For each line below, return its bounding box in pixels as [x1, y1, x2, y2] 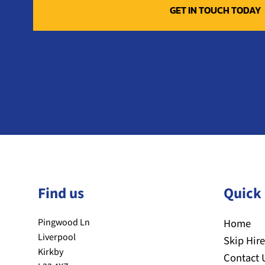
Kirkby [38, 246, 63, 258]
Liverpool [38, 231, 76, 244]
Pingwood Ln [38, 216, 90, 229]
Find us [38, 184, 84, 203]
